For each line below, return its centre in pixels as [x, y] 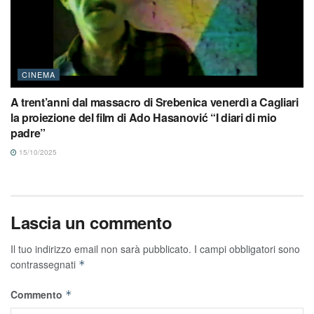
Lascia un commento [91, 223]
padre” [28, 133]
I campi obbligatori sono [247, 249]
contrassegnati [45, 265]
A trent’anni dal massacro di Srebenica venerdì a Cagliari [155, 102]
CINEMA [39, 75]
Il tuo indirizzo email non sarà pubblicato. [101, 249]
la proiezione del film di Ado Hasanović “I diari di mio [144, 118]
